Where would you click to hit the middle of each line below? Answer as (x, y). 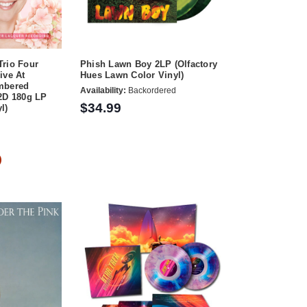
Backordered (151, 91)
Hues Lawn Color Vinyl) (132, 75)
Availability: (103, 91)
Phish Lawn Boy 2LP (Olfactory (149, 64)
